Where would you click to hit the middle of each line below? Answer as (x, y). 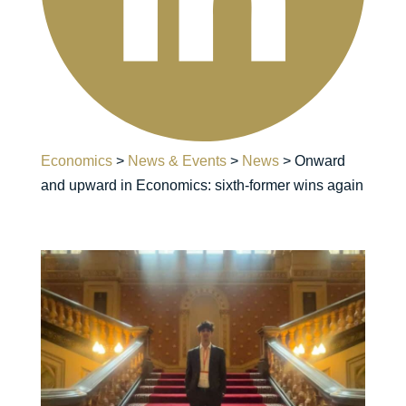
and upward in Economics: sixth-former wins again (202, 186)
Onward (319, 161)
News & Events (177, 161)
